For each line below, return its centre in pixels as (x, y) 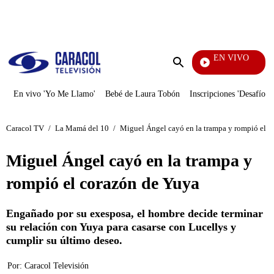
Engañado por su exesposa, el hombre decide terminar (135, 213)
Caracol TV (25, 128)
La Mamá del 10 (82, 128)
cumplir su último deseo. (64, 240)
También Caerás (188, 68)
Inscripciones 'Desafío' (228, 94)
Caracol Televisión (57, 266)
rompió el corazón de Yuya (103, 183)
